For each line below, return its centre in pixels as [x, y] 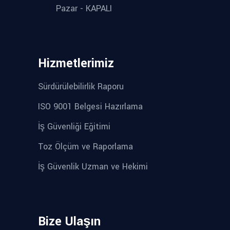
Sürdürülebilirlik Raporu [81, 87]
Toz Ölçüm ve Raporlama [85, 147]
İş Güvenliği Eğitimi [74, 127]
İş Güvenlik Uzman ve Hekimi [93, 167]
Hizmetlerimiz [76, 64]
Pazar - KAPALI [84, 9]
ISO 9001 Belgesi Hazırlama [90, 107]
